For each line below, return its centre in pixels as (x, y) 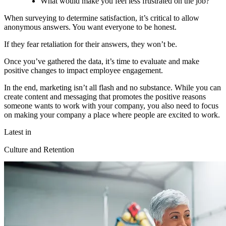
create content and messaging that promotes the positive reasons (105, 96)
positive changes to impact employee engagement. (83, 70)
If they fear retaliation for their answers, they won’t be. (91, 44)
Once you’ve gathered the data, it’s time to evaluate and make (102, 61)
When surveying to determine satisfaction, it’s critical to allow (102, 18)
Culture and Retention (39, 149)
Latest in (18, 132)
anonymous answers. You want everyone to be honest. (90, 27)
